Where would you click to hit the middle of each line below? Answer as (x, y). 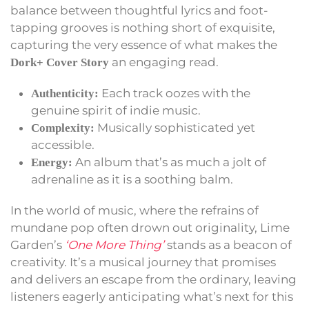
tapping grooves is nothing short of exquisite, (143, 28)
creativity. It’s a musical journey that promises (143, 262)
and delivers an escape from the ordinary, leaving (153, 280)
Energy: (52, 163)
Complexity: (63, 128)
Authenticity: (65, 94)
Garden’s (38, 245)
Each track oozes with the (175, 93)
